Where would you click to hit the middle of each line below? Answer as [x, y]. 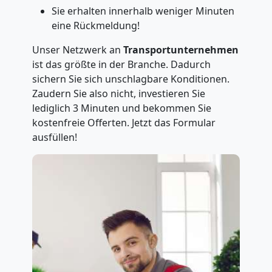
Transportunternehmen [181, 50]
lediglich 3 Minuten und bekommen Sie [121, 108]
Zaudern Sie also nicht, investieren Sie [118, 93]
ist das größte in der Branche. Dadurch [121, 64]
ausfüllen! [54, 137]
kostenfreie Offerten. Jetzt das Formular [124, 123]
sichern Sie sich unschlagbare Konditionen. [131, 79]
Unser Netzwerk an [77, 50]
